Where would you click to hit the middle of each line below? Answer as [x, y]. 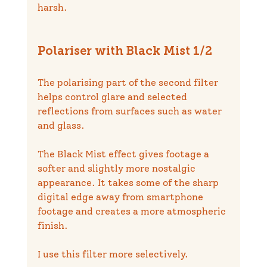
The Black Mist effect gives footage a [124, 154]
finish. [52, 225]
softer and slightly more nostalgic [117, 168]
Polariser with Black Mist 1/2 [125, 52]
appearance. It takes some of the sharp [129, 182]
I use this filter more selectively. [113, 254]
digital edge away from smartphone [121, 197]
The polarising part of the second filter [129, 82]
